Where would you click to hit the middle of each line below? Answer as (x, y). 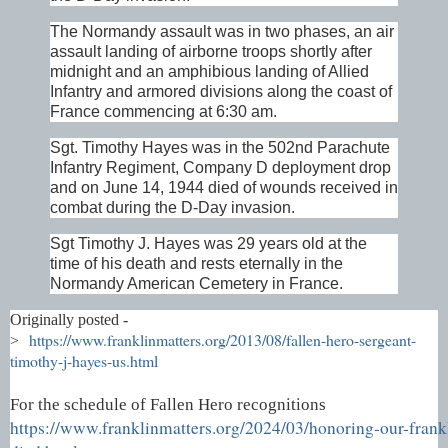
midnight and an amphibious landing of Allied (209, 72)
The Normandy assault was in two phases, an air (222, 32)
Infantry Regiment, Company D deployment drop (220, 167)
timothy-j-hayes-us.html (84, 360)
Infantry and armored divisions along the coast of (221, 92)
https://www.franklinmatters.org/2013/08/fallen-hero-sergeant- (222, 339)
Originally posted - (69, 319)
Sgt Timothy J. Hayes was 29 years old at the (208, 243)
